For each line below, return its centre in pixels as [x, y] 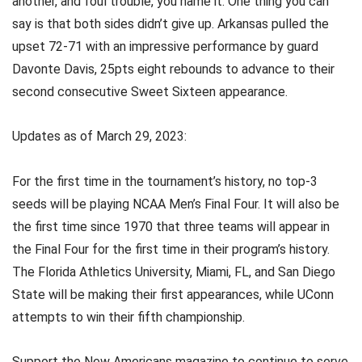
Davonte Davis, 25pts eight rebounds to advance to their [173, 69]
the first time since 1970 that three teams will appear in [171, 226]
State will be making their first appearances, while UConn [173, 294]
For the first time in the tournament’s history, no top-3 [165, 181]
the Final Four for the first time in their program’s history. [171, 249]
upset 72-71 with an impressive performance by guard [165, 47]
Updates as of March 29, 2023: [101, 137]
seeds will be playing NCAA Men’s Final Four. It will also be [176, 204]
